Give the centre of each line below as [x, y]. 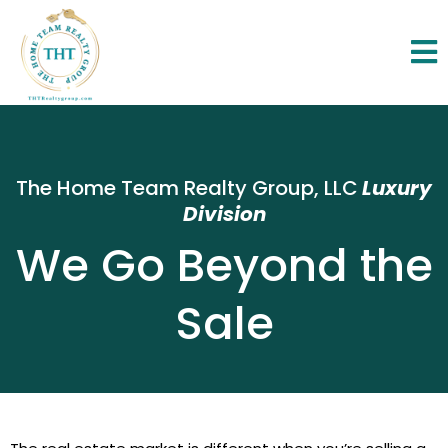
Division [224, 214]
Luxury [397, 188]
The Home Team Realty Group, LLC [187, 188]
